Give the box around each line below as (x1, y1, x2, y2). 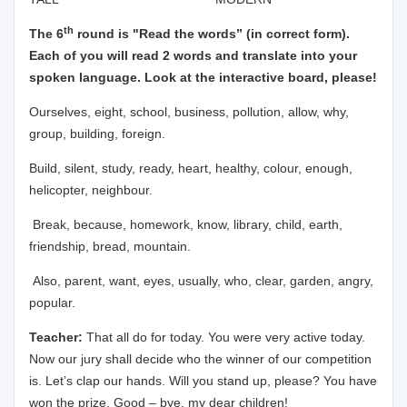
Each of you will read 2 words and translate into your (29, 48, 357, 63)
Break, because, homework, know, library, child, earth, (29, 217, 342, 232)
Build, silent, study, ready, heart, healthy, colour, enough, (29, 161, 352, 175)
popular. (29, 295, 75, 310)
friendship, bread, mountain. (29, 239, 191, 253)
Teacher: (29, 330, 86, 344)
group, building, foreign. (29, 126, 165, 141)
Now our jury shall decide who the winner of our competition (29, 352, 372, 366)
